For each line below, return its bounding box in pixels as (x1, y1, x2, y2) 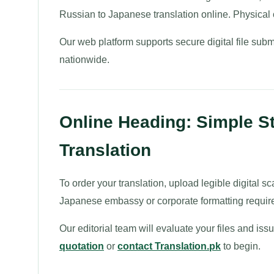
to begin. (221, 241, 261, 251)
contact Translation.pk (117, 241, 221, 251)
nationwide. (59, 54, 109, 65)
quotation (59, 241, 104, 251)
